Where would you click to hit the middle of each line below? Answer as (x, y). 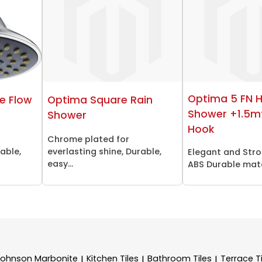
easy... (61, 163)
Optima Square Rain (100, 100)
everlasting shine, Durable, (105, 151)
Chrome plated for (89, 139)
